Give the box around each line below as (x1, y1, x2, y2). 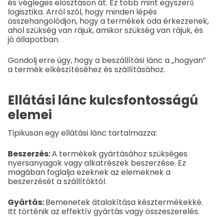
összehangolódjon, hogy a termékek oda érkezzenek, (8, 15, 209, 27)
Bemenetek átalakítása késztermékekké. (46, 196, 203, 208)
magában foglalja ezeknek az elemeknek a (8, 166, 170, 178)
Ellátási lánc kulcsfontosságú (8, 91, 198, 109)
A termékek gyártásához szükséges (52, 148, 187, 159)
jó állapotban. (8, 34, 60, 46)
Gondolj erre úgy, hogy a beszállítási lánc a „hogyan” (8, 55, 206, 66)
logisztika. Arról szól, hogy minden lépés (8, 6, 157, 18)
